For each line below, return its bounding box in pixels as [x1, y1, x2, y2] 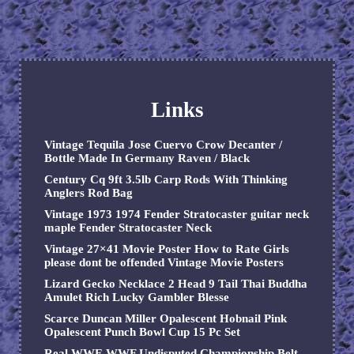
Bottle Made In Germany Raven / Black [44, 152, 250, 165]
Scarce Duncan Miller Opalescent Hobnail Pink [44, 312, 287, 326]
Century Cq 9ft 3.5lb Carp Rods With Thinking [44, 173, 288, 186]
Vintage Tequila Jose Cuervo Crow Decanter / [44, 138, 282, 152]
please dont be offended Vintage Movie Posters [44, 256, 284, 269]
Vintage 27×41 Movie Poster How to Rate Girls [44, 243, 289, 256]
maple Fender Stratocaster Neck [44, 221, 212, 235]
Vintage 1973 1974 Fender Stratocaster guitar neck [44, 208, 309, 221]
